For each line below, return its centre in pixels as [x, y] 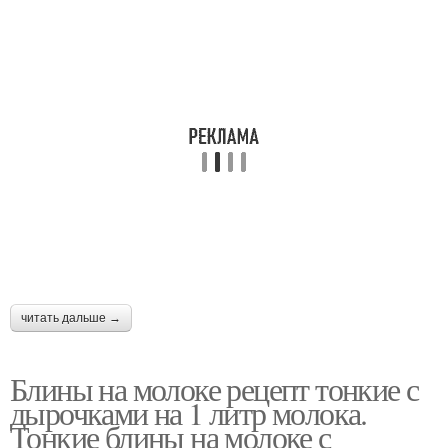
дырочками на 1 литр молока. [188, 412]
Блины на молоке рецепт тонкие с [214, 388]
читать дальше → [71, 317]
